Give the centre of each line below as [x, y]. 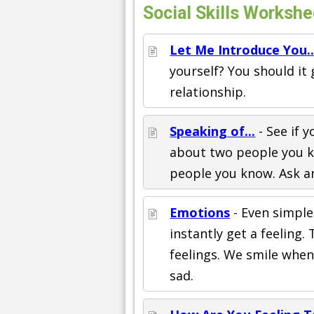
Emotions [200, 213]
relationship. [208, 92]
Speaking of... [213, 131]
